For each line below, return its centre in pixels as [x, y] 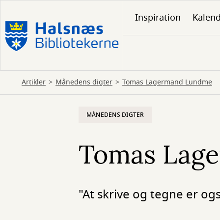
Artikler [34, 82]
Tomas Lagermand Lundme [167, 82]
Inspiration [158, 18]
